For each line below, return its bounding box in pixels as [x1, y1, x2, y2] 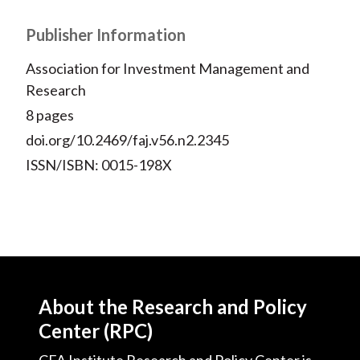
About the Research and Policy [39, 295, 307, 319]
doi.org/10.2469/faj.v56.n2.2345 [25, 131, 229, 149]
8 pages [25, 106, 74, 125]
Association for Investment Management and [25, 59, 309, 78]
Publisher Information [25, 25, 186, 45]
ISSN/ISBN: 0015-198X [25, 156, 172, 174]
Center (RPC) [39, 319, 153, 343]
